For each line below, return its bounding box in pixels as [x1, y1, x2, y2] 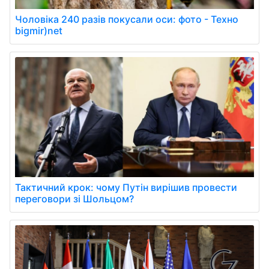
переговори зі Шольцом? [15, 192, 134, 205]
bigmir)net [15, 24, 62, 37]
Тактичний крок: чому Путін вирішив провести [15, 181, 237, 193]
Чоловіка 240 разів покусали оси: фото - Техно [15, 13, 238, 25]
